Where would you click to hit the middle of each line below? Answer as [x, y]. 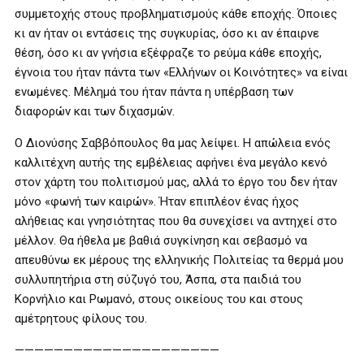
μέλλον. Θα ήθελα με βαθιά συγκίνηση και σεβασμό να [161, 240]
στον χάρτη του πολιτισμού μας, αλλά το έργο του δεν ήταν [176, 182]
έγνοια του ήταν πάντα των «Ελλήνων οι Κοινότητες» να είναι [181, 72]
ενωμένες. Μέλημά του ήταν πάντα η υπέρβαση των [154, 92]
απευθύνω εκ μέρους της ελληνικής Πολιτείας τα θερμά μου [179, 260]
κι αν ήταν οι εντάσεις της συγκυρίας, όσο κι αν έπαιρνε [167, 33]
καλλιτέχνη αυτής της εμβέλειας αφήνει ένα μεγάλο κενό [171, 162]
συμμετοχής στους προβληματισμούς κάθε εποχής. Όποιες [176, 14]
